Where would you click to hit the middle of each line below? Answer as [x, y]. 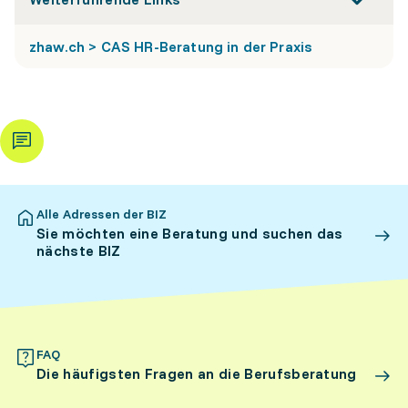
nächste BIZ [79, 250]
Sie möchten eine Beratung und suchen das [190, 233]
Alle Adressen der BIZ [102, 214]
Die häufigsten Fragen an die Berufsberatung [197, 373]
